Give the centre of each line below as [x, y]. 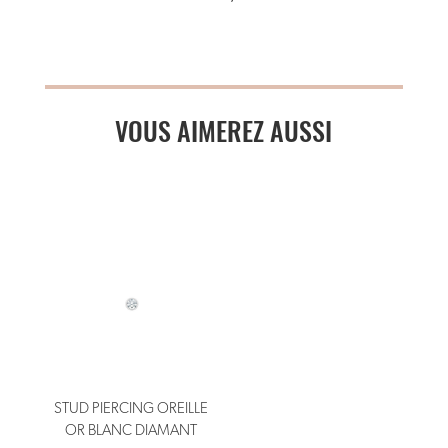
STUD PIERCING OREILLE [130, 408]
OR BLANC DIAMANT [130, 430]
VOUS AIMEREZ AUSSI [224, 131]
